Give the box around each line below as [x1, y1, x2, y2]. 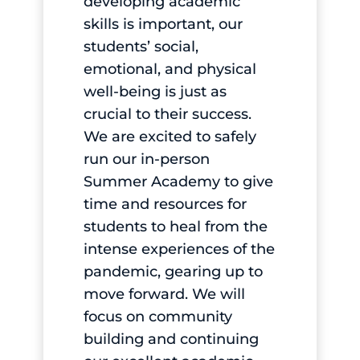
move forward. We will [83, 285, 245, 304]
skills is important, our [83, 15, 243, 34]
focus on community [83, 308, 232, 326]
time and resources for [83, 195, 247, 214]
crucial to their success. [83, 105, 252, 124]
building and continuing [83, 330, 259, 349]
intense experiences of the [83, 240, 275, 259]
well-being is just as [83, 83, 227, 101]
